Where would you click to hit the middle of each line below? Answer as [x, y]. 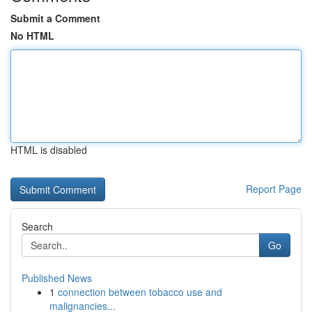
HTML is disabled [49, 150]
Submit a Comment [55, 18]
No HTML [32, 36]
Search [37, 226]
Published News [57, 278]
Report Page [274, 189]
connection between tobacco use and [140, 292]
